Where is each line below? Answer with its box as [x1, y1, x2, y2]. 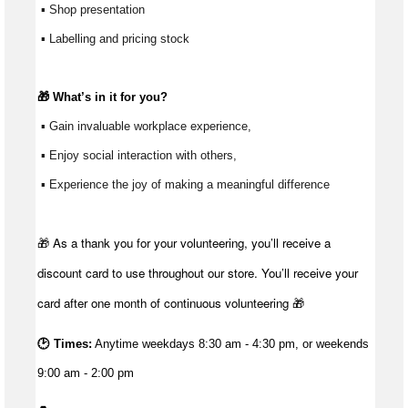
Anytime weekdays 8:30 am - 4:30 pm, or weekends [92, 337, 369, 352]
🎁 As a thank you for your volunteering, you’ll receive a [37, 234, 331, 252]
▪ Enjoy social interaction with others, [41, 148, 240, 163]
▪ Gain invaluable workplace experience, [41, 119, 255, 134]
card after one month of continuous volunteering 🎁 [37, 294, 304, 312]
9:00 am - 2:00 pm [37, 366, 134, 381]
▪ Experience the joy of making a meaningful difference [41, 178, 333, 192]
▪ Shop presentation [41, 3, 145, 17]
